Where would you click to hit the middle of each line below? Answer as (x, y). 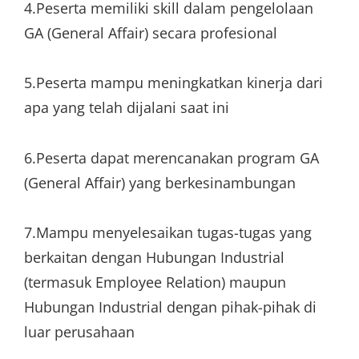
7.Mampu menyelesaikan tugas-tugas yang (168, 232)
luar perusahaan (79, 332)
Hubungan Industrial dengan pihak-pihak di (170, 307)
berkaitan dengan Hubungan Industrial (154, 257)
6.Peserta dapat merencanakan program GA (171, 157)
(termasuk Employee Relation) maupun (155, 282)
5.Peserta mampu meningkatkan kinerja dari (173, 83)
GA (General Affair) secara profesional (151, 32)
